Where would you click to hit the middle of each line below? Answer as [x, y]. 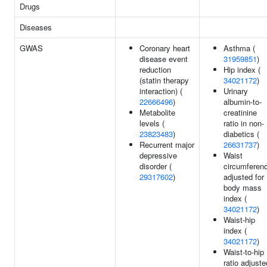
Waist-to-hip [244, 252]
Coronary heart [165, 48]
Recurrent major [167, 145]
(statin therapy [164, 80]
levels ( [152, 123]
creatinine [240, 112]
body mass [243, 187]
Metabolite [157, 112]
